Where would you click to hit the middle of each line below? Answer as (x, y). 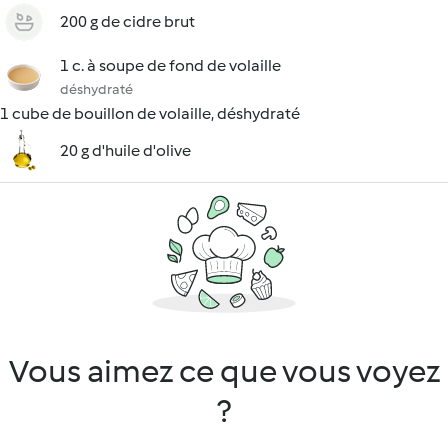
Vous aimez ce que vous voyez (224, 371)
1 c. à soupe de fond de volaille (170, 65)
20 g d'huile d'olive (125, 150)
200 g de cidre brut (127, 21)
